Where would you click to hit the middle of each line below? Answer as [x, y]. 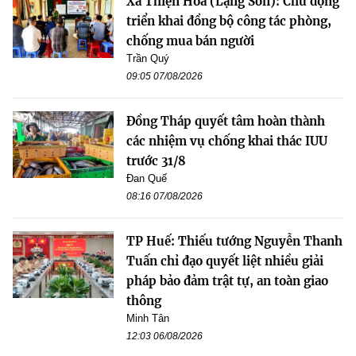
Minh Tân [148, 318]
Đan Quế [147, 178]
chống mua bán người [190, 41]
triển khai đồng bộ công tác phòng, [229, 21]
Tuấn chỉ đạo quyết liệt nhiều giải [225, 261]
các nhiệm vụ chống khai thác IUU [227, 141]
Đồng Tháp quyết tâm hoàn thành [226, 121]
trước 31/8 [156, 161]
